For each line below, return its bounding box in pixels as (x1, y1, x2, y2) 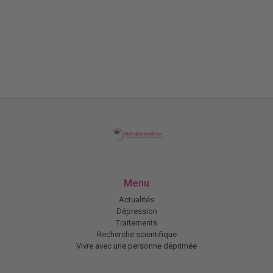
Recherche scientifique (96, 230, 177, 239)
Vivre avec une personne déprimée (76, 241, 197, 251)
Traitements (116, 218, 157, 228)
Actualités (119, 195, 154, 205)
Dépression (116, 207, 157, 216)
